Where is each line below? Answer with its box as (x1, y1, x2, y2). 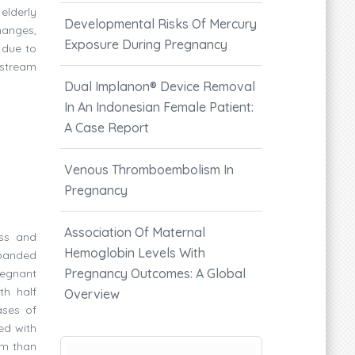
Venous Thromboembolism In (64, 161, 234, 177)
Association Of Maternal (64, 223, 205, 240)
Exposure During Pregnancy (64, 36, 227, 52)
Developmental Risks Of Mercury (64, 15, 257, 32)
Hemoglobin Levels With (64, 244, 205, 261)
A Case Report (64, 119, 149, 136)
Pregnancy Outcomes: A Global (64, 265, 246, 281)
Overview (64, 285, 120, 302)
